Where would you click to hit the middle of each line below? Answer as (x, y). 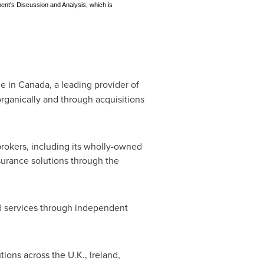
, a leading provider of (94, 84)
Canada (34, 84)
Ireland (103, 255)
